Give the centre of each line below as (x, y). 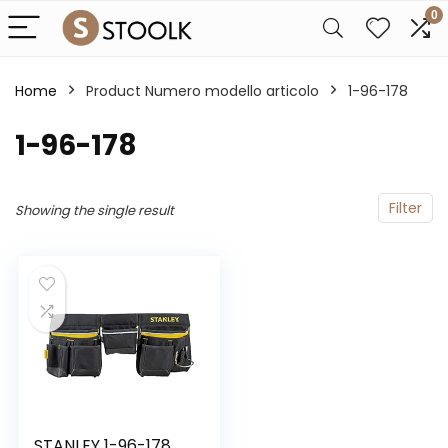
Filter (405, 208)
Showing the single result (94, 210)
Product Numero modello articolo (202, 91)
